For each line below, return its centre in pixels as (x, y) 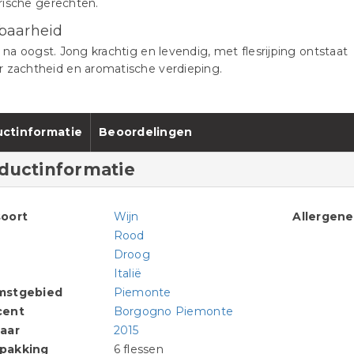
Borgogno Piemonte (173, 312)
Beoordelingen (146, 132)
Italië (128, 274)
